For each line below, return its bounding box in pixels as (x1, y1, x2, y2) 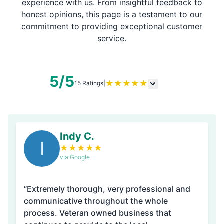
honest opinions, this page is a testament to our (21, 9, 202, 19)
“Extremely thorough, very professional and (24, 184, 190, 194)
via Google (60, 153, 90, 161)
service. (97, 33, 126, 43)
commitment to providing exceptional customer (21, 21, 202, 31)
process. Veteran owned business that (24, 208, 171, 218)
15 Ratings (74, 79, 103, 87)
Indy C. (60, 130, 94, 142)
